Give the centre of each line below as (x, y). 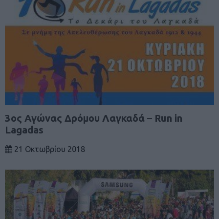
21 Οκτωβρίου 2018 (49, 149)
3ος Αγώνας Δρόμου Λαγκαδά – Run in (94, 118)
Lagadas (24, 130)
